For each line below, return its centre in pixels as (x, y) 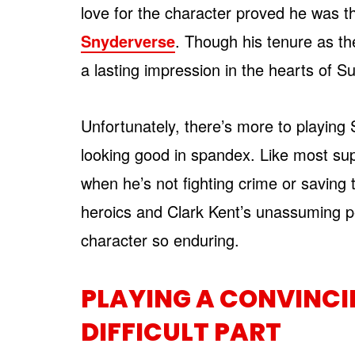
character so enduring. (160, 239)
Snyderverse (128, 40)
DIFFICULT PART (181, 332)
